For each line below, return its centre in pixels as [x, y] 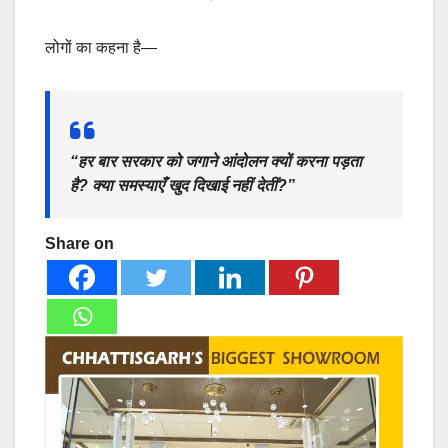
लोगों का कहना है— [101, 47]
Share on [79, 244]
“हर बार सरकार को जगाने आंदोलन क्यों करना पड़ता [216, 161]
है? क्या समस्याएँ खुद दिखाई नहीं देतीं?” [182, 185]
